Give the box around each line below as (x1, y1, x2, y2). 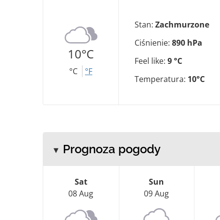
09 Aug (144, 188, 169, 199)
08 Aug (68, 188, 94, 199)
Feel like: (135, 55, 167, 67)
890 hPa (172, 37, 202, 49)
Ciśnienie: (135, 37, 172, 49)
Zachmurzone (155, 19, 209, 30)
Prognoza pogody (63, 142, 161, 157)
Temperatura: (135, 74, 188, 85)
